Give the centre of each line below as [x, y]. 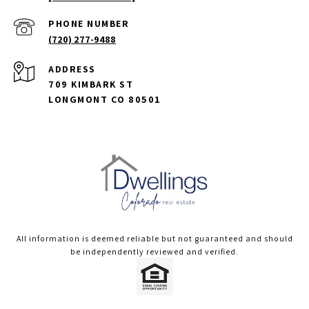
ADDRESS [72, 69]
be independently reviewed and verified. [154, 252]
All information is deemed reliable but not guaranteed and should [154, 239]
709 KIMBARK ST [91, 84]
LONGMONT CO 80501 [105, 100]
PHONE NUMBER [89, 24]
